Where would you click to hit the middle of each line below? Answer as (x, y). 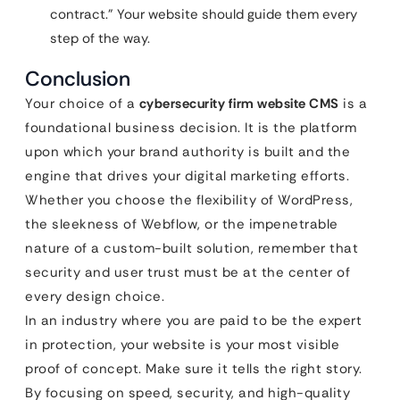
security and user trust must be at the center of (187, 272)
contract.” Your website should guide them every (204, 14)
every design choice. (95, 296)
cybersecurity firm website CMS (239, 104)
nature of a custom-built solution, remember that (192, 248)
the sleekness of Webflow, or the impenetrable (182, 224)
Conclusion (78, 79)
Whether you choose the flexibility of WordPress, (189, 200)
